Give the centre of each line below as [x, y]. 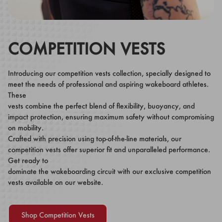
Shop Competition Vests [58, 215]
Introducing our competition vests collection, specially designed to [109, 73]
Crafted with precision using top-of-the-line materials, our [95, 139]
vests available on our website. [55, 182]
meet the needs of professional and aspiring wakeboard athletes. [108, 84]
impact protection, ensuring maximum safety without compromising [111, 117]
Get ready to [28, 161]
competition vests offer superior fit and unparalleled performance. [109, 150]
